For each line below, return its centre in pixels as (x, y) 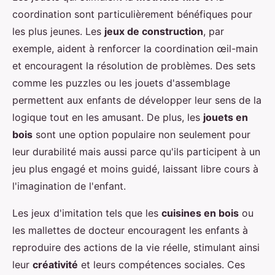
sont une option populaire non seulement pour (141, 134)
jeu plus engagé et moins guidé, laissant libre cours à (135, 168)
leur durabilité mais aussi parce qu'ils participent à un (136, 151)
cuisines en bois (200, 213)
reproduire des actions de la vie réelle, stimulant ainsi (136, 247)
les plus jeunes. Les (58, 31)
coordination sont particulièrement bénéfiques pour (132, 14)
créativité (55, 264)
